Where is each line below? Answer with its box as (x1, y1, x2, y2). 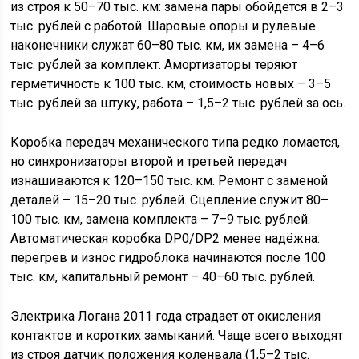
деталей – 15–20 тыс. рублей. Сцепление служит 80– (10, 192, 329, 208)
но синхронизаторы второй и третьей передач (10, 154, 288, 169)
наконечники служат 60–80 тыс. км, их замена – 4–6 (10, 38, 325, 53)
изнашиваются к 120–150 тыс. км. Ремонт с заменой (10, 173, 329, 188)
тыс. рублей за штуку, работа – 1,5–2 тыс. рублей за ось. (10, 95, 346, 111)
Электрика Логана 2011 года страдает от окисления (10, 309, 321, 324)
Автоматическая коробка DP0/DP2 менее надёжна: (10, 231, 321, 246)
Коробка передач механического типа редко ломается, (10, 135, 341, 150)
